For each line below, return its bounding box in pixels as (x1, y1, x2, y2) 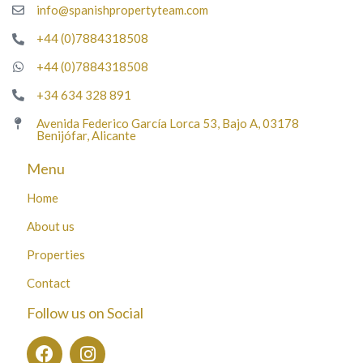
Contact (27, 275, 70, 290)
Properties (27, 246, 85, 262)
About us (27, 218, 75, 233)
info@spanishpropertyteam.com (36, 2, 208, 17)
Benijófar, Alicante (36, 127, 136, 143)
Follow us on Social (27, 303, 143, 322)
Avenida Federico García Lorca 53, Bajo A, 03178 (36, 115, 299, 130)
